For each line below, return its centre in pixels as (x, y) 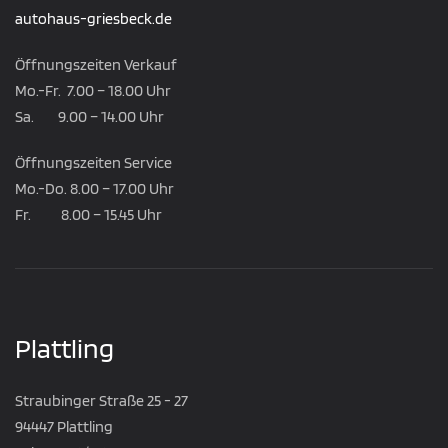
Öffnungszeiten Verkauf (96, 65)
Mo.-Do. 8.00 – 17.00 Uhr (94, 189)
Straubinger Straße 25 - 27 (101, 401)
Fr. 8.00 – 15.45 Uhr (88, 215)
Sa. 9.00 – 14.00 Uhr (89, 117)
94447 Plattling (64, 427)
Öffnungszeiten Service (93, 163)
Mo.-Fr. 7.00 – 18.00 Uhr (93, 91)
